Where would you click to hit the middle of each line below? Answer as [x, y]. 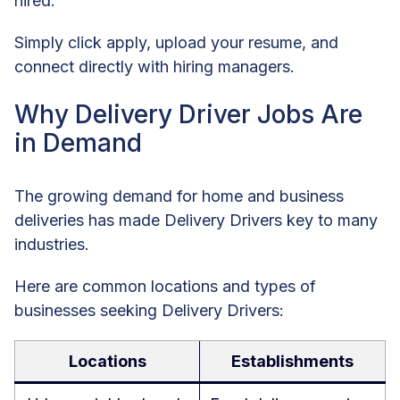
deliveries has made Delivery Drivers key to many [196, 220]
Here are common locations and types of [165, 286]
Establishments [292, 361]
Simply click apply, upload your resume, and [176, 43]
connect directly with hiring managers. [154, 67]
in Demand [78, 142]
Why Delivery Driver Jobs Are [188, 114]
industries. [52, 244]
